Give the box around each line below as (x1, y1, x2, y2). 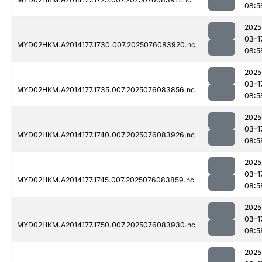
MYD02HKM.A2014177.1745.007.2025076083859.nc (17, 175, 194, 185)
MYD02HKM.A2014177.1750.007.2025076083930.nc (17, 220, 195, 230)
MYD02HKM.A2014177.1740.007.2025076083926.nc (17, 130, 195, 140)
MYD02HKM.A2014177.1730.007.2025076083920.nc (17, 40, 195, 50)
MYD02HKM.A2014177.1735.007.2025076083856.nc (17, 85, 195, 95)
